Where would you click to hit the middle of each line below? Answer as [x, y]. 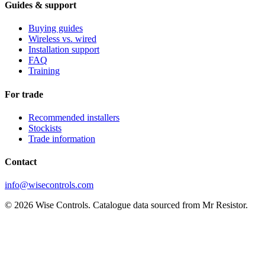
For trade [24, 94]
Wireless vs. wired [62, 39]
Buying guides [56, 28]
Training [44, 71]
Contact [21, 162]
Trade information [62, 138]
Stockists [45, 128]
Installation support [64, 50]
